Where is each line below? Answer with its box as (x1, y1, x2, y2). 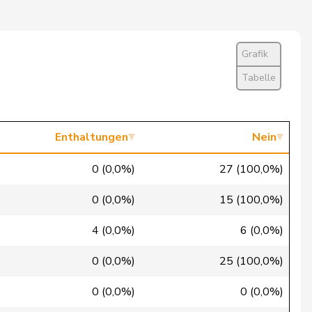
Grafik (242, 47, 268, 61)
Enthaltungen (55, 130, 128, 145)
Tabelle (242, 71, 276, 84)
